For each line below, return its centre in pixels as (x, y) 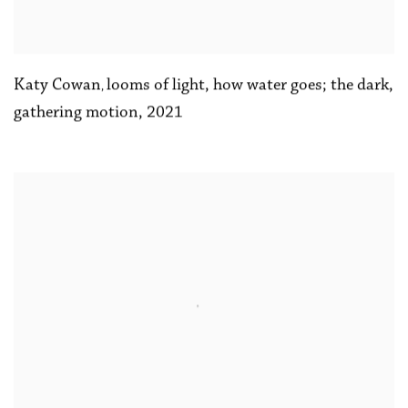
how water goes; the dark (301, 87)
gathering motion (76, 114)
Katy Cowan (57, 87)
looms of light (156, 87)
